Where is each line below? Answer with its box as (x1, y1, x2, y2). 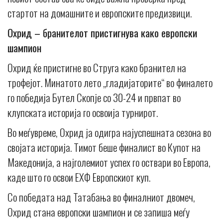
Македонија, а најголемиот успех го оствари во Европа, (7, 154, 211, 170)
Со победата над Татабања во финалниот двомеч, (7, 189, 195, 205)
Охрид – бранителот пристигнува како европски (7, 25, 197, 41)
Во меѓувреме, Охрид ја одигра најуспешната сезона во (7, 124, 211, 140)
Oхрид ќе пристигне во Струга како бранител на (7, 60, 186, 76)
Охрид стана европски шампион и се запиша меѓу (7, 204, 190, 220)
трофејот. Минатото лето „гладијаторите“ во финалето (7, 75, 213, 91)
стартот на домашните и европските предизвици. (7, 5, 192, 21)
